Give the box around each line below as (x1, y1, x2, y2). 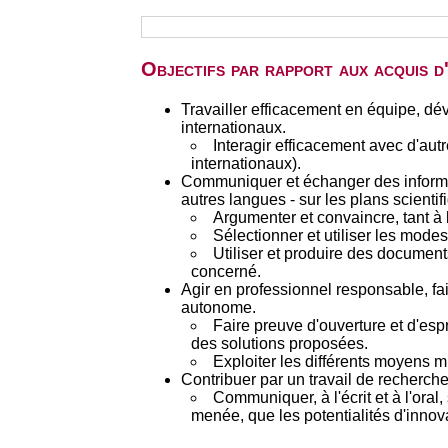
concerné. (190, 263, 261, 280)
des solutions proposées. (190, 335, 368, 352)
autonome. (180, 299, 256, 316)
